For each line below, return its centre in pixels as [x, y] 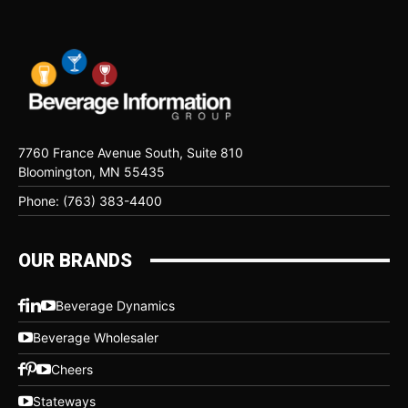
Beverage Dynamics [115, 306]
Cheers [72, 370]
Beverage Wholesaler [96, 338]
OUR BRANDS [75, 260]
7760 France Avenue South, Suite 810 [131, 152]
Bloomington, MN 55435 [92, 171]
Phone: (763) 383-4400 [90, 200]
